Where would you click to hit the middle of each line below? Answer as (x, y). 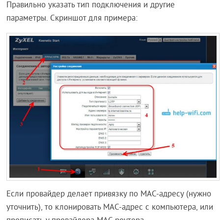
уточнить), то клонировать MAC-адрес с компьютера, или (110, 207)
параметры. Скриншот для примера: (72, 19)
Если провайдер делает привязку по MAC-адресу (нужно (109, 194)
